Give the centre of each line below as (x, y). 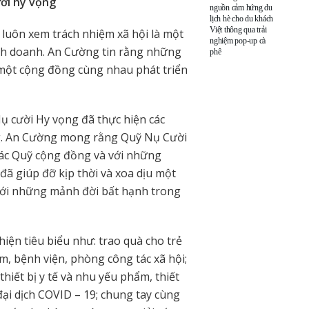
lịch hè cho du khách (242, 18)
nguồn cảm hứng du (241, 7)
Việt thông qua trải (238, 29)
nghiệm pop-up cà (238, 40)
